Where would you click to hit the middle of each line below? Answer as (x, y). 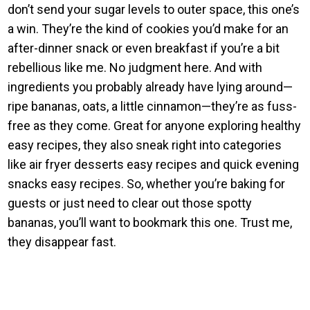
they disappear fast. (62, 241)
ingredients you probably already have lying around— (151, 86)
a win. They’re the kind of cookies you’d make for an (148, 28)
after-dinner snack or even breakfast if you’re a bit (144, 48)
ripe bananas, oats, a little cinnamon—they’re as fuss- (153, 106)
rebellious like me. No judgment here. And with (135, 67)
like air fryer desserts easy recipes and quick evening (154, 164)
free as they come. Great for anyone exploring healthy (155, 125)
